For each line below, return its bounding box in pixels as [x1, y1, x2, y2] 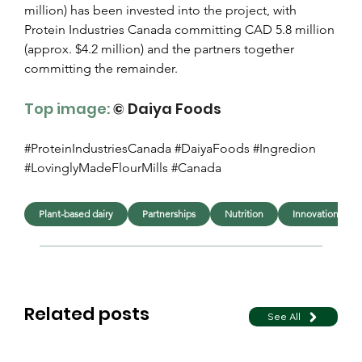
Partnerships [142, 208, 196, 221]
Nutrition [225, 208, 264, 221]
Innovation [293, 208, 339, 221]
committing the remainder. [24, 60, 178, 76]
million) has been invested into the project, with [24, 2, 300, 18]
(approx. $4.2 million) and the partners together [24, 40, 297, 57]
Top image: [24, 98, 110, 119]
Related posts [24, 301, 149, 327]
